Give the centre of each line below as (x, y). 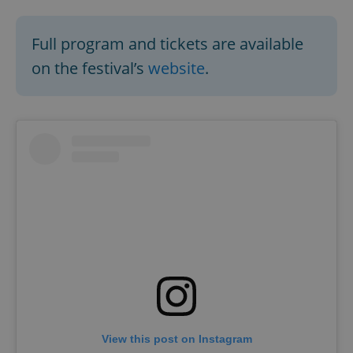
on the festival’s (90, 68)
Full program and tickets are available (167, 43)
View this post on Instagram (176, 338)
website (176, 68)
